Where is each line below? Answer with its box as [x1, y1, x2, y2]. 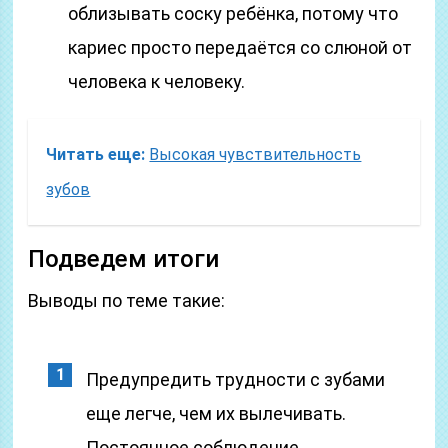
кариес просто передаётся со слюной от [68, 37, 413, 58]
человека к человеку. [68, 71, 246, 92]
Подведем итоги [28, 245, 220, 273]
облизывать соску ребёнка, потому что [68, 3, 399, 24]
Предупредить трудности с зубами [86, 369, 386, 390]
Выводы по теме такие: [28, 290, 226, 311]
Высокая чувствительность [149, 145, 362, 164]
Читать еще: [46, 145, 146, 164]
